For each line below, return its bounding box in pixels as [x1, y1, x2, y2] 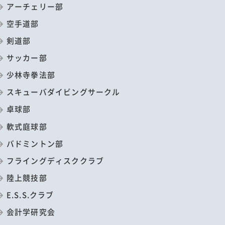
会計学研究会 [6, 206, 55, 217]
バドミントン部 [6, 138, 64, 149]
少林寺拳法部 [6, 69, 55, 80]
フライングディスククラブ [6, 155, 104, 166]
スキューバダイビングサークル [6, 86, 121, 97]
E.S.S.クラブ [6, 189, 54, 200]
